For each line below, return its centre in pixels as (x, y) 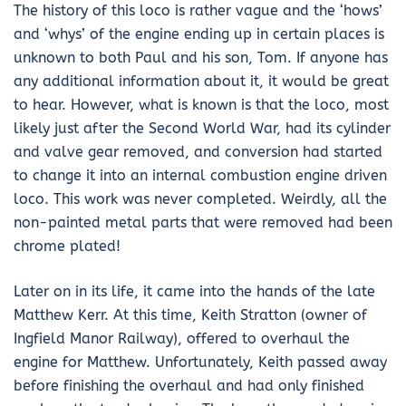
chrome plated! (67, 246)
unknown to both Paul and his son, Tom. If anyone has (201, 58)
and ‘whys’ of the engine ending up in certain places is (199, 34)
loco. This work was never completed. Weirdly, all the (200, 199)
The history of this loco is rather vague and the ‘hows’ (198, 11)
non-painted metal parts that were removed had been (203, 223)
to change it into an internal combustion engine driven (200, 176)
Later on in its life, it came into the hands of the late (194, 292)
